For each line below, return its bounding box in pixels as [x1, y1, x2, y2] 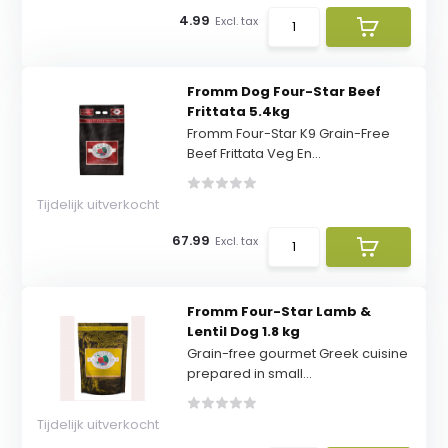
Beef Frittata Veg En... [186, 144, 321, 163]
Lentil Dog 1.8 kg [186, 322, 300, 341]
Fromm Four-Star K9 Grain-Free [186, 124, 390, 143]
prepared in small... [186, 364, 312, 383]
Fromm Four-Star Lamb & [186, 302, 371, 321]
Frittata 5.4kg [186, 102, 290, 121]
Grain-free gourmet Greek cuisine [186, 344, 408, 363]
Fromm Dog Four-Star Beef [186, 82, 381, 101]
